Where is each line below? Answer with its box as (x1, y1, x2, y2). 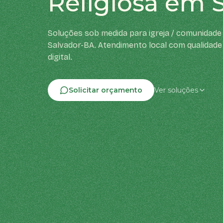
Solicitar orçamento (69, 85, 142, 95)
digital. (48, 52, 72, 62)
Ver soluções (154, 85, 198, 95)
